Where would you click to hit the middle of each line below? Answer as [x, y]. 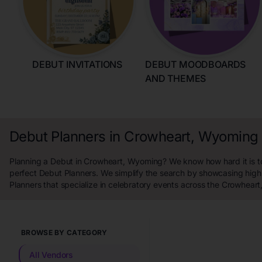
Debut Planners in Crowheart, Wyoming [134, 137]
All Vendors [51, 255]
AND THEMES [176, 78]
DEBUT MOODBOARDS [196, 64]
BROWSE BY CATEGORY [64, 232]
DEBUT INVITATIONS [77, 64]
